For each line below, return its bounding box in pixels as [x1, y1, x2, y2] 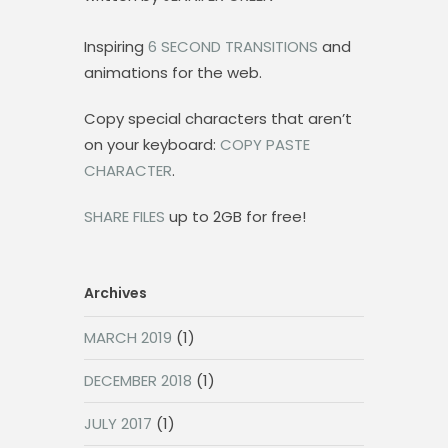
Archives [84, 283, 147, 303]
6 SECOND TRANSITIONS [148, 36, 318, 57]
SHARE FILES [84, 206, 165, 227]
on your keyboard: [84, 134, 220, 155]
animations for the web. [84, 62, 262, 83]
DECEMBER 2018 [84, 370, 192, 391]
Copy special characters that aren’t [84, 108, 352, 129]
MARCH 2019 [84, 327, 172, 348]
